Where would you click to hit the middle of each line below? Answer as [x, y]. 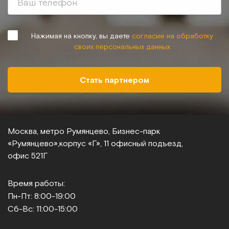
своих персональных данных [122, 47]
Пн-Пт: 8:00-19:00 [42, 196]
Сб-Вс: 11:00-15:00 [43, 209]
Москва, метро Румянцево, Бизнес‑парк [84, 131]
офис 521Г [28, 155]
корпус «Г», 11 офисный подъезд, [121, 143]
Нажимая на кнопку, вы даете [82, 36]
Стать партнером [114, 80]
